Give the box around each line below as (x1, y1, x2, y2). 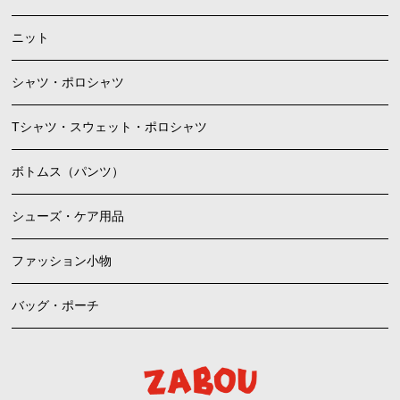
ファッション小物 (12, 253, 112, 268)
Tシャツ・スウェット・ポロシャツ (12, 119, 208, 134)
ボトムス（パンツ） (12, 163, 125, 179)
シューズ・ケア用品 (12, 208, 125, 223)
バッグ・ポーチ (12, 297, 100, 312)
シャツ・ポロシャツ (12, 74, 125, 89)
